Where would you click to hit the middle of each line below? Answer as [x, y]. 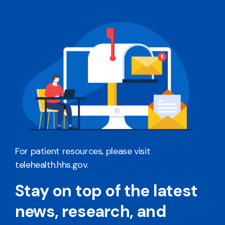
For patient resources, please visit [83, 151]
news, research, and [91, 211]
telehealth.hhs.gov [51, 164]
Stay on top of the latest [106, 191]
